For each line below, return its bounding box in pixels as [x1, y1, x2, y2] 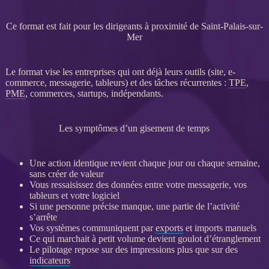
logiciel [91, 190, 119, 201]
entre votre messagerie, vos [142, 179, 247, 190]
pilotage [41, 244, 72, 255]
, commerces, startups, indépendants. [25, 88, 163, 98]
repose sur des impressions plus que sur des [71, 244, 238, 255]
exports [155, 222, 183, 233]
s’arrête [29, 211, 57, 222]
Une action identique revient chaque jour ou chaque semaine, [29, 157, 260, 168]
